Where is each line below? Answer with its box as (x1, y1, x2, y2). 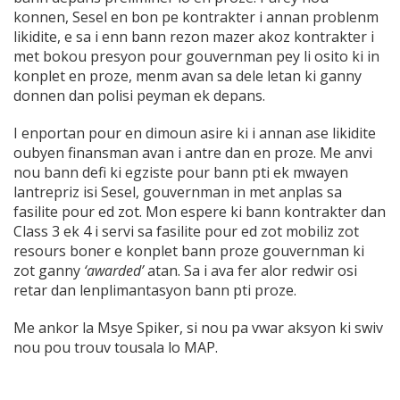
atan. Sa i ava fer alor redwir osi (144, 261, 357, 281)
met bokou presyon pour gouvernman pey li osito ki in (13, 46, 379, 67)
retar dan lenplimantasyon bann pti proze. (13, 280, 296, 301)
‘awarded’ (84, 261, 144, 281)
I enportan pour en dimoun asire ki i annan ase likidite (13, 123, 376, 144)
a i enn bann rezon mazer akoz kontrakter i (83, 27, 374, 47)
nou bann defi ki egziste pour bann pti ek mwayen (13, 162, 348, 183)
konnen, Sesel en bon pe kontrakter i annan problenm (13, 7, 379, 28)
